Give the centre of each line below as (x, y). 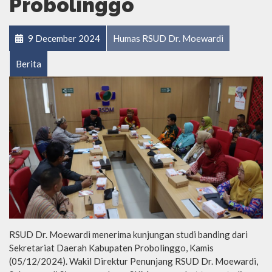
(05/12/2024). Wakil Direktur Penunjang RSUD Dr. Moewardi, (134, 261)
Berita (29, 64)
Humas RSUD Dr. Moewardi (168, 39)
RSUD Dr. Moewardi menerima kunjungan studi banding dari (128, 235)
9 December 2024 (63, 39)
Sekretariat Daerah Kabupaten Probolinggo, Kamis (111, 248)
